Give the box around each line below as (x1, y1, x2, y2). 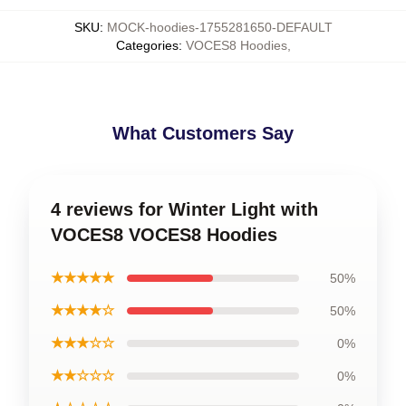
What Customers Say (112, 123, 294, 143)
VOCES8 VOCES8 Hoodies (51, 225, 277, 245)
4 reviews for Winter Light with (51, 199, 318, 219)
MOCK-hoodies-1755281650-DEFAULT (106, 20, 333, 34)
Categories (115, 38, 179, 53)
